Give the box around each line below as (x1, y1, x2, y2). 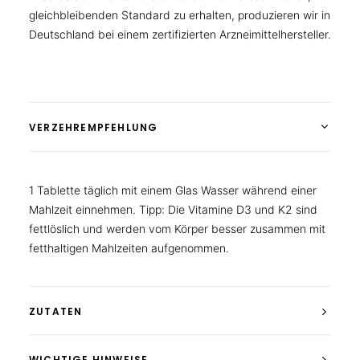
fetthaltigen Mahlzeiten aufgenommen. (29, 241, 229, 255)
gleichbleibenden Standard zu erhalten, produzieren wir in (29, 8, 330, 22)
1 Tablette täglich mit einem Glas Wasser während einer (29, 183, 317, 197)
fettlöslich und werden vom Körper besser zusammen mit (29, 222, 325, 235)
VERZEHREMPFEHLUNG (29, 121, 158, 134)
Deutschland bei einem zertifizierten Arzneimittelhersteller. (29, 27, 331, 41)
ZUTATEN (29, 305, 83, 318)
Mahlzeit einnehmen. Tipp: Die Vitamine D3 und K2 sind (29, 202, 317, 216)
